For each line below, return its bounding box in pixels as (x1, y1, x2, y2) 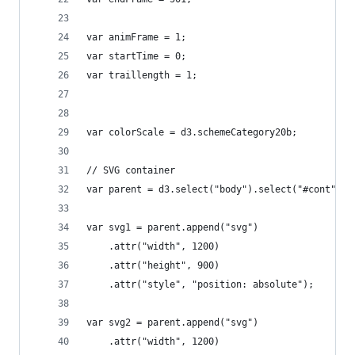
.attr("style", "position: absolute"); (86, 279, 314, 290)
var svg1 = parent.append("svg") (86, 222, 258, 233)
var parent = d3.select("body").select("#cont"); (86, 184, 347, 195)
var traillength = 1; (86, 70, 197, 81)
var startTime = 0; (86, 51, 186, 62)
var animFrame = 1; (86, 32, 186, 43)
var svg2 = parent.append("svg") (86, 317, 258, 328)
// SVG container (86, 165, 175, 176)
